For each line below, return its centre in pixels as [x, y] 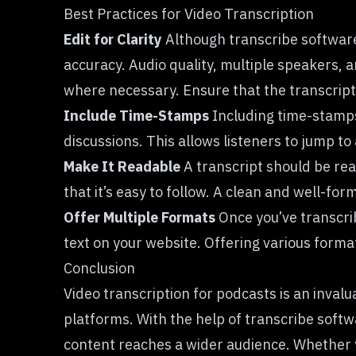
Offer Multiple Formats [139, 217]
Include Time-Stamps [136, 116]
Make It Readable [122, 166]
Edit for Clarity [113, 39]
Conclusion [99, 268]
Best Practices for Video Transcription [189, 14]
